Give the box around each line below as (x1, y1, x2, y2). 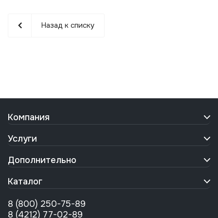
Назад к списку (41, 20, 94, 31)
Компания (8, 112, 50, 123)
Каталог (8, 176, 42, 187)
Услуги (8, 133, 37, 145)
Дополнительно (8, 155, 76, 166)
